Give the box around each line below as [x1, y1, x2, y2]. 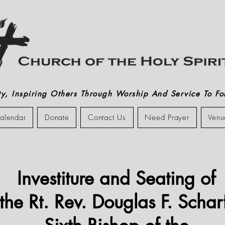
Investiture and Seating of [17, 167, 215, 190]
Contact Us [88, 113, 126, 123]
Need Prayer [145, 113, 189, 123]
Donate [45, 113, 69, 123]
